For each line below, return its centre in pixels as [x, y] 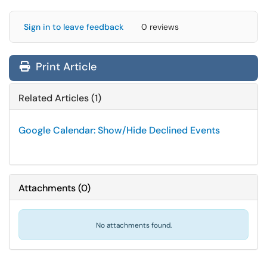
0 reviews [160, 27]
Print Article [65, 67]
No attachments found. [133, 225]
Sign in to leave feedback [74, 27]
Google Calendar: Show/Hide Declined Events [119, 130]
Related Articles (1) [60, 98]
